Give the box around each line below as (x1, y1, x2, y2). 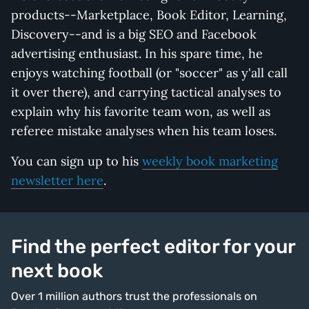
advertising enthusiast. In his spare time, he (11, 45, 263, 61)
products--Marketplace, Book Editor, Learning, (11, 6, 287, 23)
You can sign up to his (11, 152, 142, 169)
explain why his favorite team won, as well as (11, 103, 270, 119)
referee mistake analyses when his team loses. (11, 122, 277, 139)
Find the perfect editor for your (11, 235, 295, 258)
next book (11, 259, 103, 282)
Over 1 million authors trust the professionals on (11, 289, 257, 303)
